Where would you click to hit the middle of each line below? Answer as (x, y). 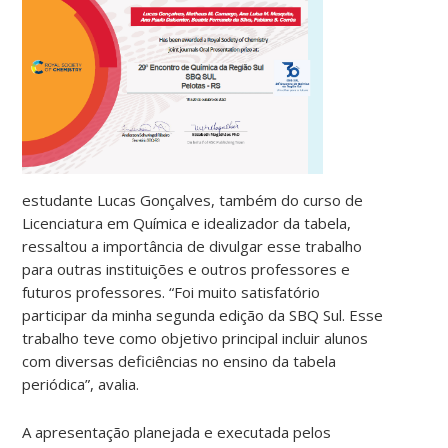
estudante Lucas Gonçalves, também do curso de (193, 200)
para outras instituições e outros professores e (186, 269)
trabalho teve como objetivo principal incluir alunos (195, 338)
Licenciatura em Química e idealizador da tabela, (187, 223)
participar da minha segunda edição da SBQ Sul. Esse (203, 315)
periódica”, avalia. (81, 384)
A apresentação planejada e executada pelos (177, 432)
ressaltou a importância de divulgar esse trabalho (192, 246)
